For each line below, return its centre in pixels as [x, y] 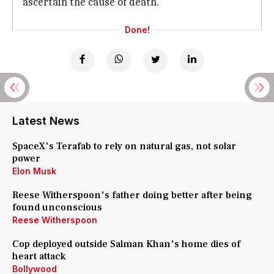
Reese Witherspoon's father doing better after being [132, 195]
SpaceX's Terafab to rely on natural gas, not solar [124, 146]
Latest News [46, 121]
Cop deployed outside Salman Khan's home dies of [126, 244]
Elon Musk [34, 171]
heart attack [39, 256]
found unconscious [57, 207]
